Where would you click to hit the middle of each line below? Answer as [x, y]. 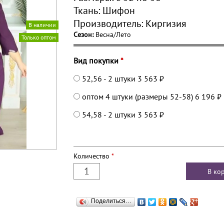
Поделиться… [111, 201]
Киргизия [166, 23]
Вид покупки [97, 60]
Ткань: [88, 10]
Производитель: [109, 23]
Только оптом [39, 37]
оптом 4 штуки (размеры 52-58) [137, 96]
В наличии [42, 25]
